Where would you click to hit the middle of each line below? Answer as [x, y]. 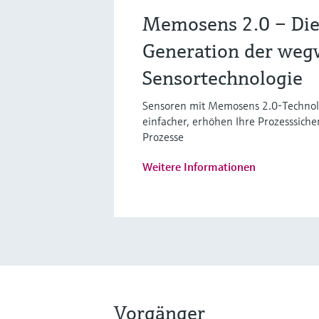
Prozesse [163, 136]
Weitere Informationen [199, 166]
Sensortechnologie [223, 78]
